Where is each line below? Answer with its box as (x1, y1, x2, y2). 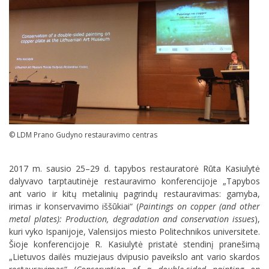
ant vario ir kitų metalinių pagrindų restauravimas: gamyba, (9, 187, 260, 199)
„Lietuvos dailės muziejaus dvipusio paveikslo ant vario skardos (9, 250, 260, 262)
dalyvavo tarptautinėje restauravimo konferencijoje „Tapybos (9, 175, 260, 187)
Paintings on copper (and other (139, 200, 260, 212)
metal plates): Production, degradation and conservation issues (9, 213, 255, 225)
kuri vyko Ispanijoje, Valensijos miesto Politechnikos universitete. (9, 225, 260, 237)
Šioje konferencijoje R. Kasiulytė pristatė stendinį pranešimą (9, 238, 260, 250)
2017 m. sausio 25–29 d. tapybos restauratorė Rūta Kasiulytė (9, 162, 260, 174)
